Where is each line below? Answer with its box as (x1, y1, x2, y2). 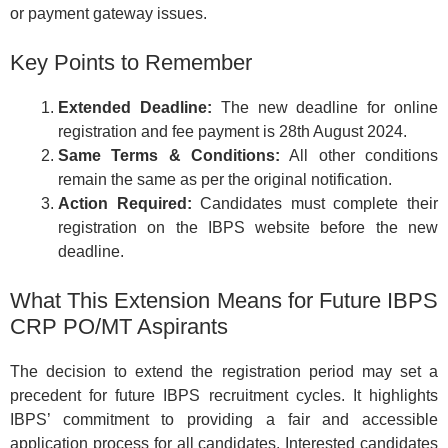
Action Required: (58, 194, 192, 212)
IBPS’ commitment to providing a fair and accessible (10, 410, 438, 428)
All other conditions (280, 146, 438, 164)
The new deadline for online (211, 98, 439, 116)
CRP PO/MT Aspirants (10, 313, 228, 339)
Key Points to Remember (10, 49, 252, 75)
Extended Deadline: (58, 98, 212, 116)
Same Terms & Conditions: (58, 146, 280, 164)
